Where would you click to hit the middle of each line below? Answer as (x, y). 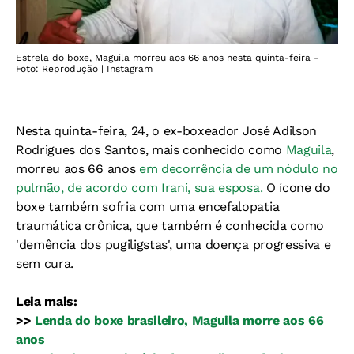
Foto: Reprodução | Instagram (84, 68)
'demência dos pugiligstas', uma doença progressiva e (173, 244)
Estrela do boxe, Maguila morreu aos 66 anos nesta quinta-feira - (167, 57)
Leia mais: (47, 301)
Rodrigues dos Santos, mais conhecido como (151, 149)
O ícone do (296, 187)
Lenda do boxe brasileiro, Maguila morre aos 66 (179, 320)
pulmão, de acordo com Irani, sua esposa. (139, 187)
